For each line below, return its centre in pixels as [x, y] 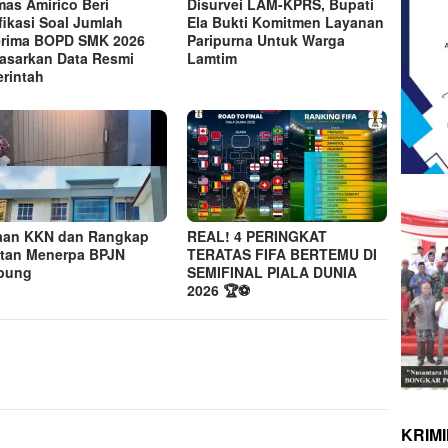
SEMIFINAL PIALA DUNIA [272, 271]
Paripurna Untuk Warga [266, 39]
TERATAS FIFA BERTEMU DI [282, 253]
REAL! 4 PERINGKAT [257, 235]
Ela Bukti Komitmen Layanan [286, 21]
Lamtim [212, 57]
